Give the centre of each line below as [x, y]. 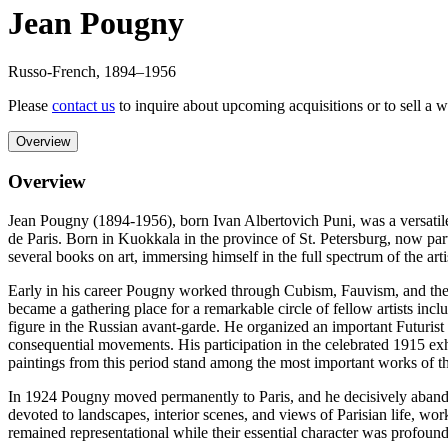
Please [28, 106]
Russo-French [52, 72]
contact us [83, 106]
